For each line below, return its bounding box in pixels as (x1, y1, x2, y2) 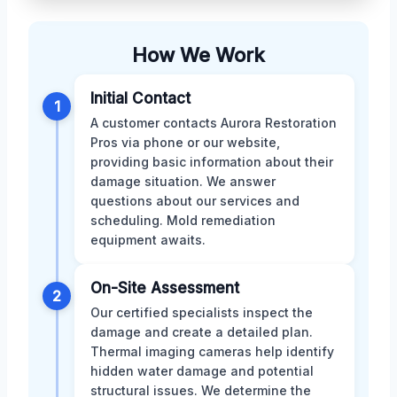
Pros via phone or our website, (90, 134, 280, 150)
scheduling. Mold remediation (90, 212, 276, 228)
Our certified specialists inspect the (90, 304, 313, 320)
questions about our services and (90, 192, 300, 208)
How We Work (132, 43, 265, 66)
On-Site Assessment (90, 278, 239, 297)
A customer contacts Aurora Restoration (90, 114, 337, 130)
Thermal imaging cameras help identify (90, 343, 334, 359)
